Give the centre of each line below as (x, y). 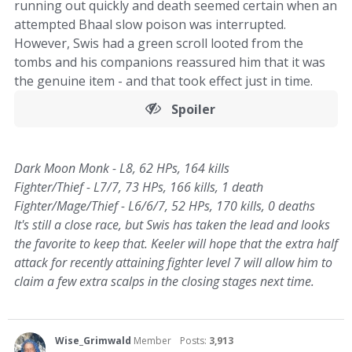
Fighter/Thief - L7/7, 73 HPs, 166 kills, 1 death (139, 187)
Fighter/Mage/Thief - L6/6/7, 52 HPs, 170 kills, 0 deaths (165, 206)
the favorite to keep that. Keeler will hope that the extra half (176, 244)
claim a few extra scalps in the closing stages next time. (164, 281)
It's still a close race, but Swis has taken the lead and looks (172, 225)
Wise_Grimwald (93, 341)
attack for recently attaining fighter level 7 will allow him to (173, 262)
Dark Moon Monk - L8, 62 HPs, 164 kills (122, 168)
